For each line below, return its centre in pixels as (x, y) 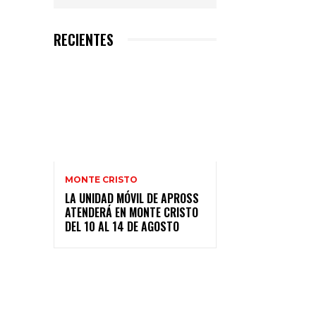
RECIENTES (84, 39)
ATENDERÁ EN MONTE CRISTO (132, 213)
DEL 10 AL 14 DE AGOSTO (122, 227)
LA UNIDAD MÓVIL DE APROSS (132, 199)
